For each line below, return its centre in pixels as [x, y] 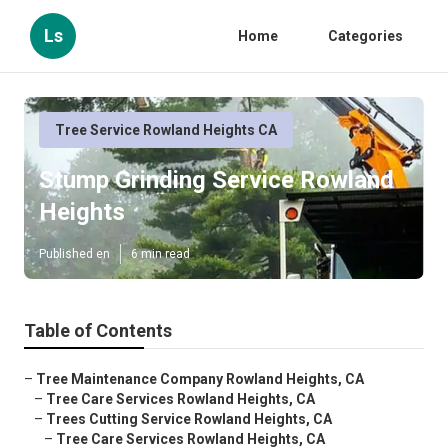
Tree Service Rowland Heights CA [166, 130]
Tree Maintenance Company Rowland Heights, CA [200, 379]
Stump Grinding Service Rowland [216, 180]
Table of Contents [98, 331]
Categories [365, 36]
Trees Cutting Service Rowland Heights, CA [189, 419]
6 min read [160, 254]
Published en [74, 254]
